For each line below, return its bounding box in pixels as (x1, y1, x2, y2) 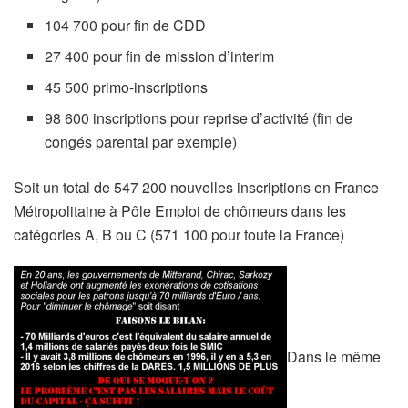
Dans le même (287, 345, 381, 367)
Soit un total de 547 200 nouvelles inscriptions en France (14, 176, 379, 198)
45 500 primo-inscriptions (45, 76, 209, 97)
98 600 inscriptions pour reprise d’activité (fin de (45, 107, 353, 128)
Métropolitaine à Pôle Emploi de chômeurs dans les (14, 199, 346, 221)
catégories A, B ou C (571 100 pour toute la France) (14, 223, 344, 245)
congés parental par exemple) (45, 130, 238, 152)
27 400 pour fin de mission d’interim (45, 45, 275, 66)
